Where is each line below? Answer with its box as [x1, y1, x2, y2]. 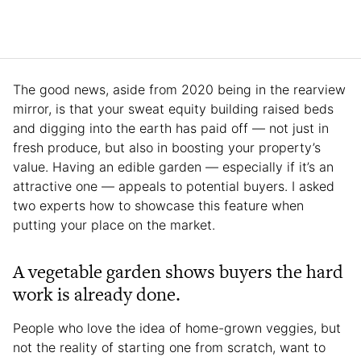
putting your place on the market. [13, 216, 215, 233]
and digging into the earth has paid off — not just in [13, 119, 329, 136]
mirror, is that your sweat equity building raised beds [13, 100, 334, 117]
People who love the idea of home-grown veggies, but [13, 319, 341, 336]
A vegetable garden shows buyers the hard [13, 258, 343, 284]
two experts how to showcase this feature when [13, 197, 304, 214]
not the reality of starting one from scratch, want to [13, 338, 326, 355]
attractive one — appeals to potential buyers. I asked [13, 177, 334, 194]
